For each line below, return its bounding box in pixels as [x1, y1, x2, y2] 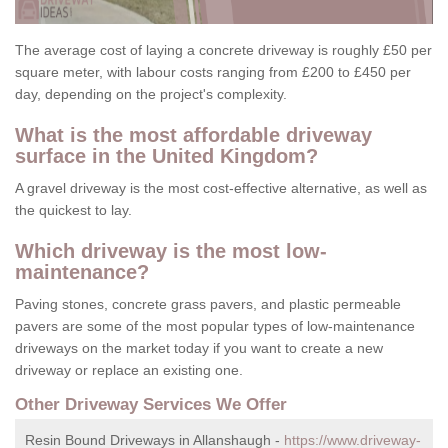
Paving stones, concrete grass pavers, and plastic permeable [15, 296, 401, 313]
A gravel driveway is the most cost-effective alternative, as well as [15, 180, 427, 197]
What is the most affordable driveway [15, 124, 372, 147]
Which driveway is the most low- [15, 240, 327, 263]
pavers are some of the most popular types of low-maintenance [15, 318, 415, 335]
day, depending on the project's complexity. [15, 86, 287, 103]
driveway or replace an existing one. [15, 362, 243, 379]
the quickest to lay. [15, 202, 132, 219]
